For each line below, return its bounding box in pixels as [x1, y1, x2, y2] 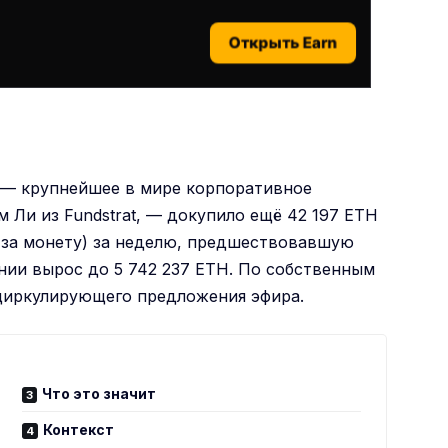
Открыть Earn [229, 33, 338, 53]
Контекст [43, 420, 115, 438]
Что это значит [42, 384, 157, 402]
